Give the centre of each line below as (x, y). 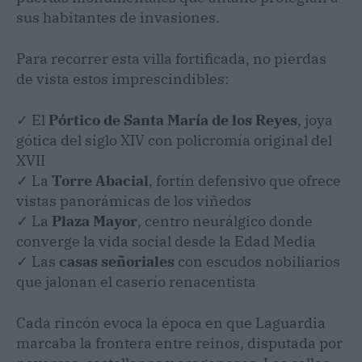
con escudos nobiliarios (257, 262)
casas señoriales (117, 262)
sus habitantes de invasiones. (118, 18)
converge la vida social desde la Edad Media (166, 242)
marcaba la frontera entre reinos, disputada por (179, 343)
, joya (315, 120)
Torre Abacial (100, 181)
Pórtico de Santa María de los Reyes (173, 120)
